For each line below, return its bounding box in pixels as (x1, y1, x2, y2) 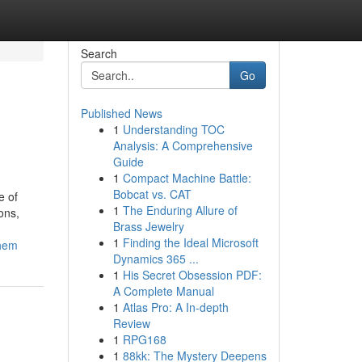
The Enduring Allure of (122, 202, 238, 218)
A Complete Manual (112, 283, 214, 299)
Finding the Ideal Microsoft (122, 234, 259, 250)
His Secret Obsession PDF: (122, 267, 262, 283)
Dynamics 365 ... (112, 250, 199, 267)
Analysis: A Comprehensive (112, 137, 253, 154)
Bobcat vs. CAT (112, 186, 192, 202)
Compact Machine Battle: (122, 170, 251, 186)
